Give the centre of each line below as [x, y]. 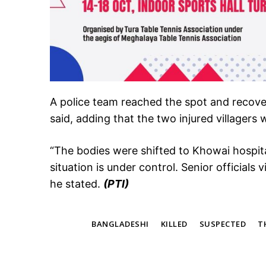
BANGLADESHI [120, 224]
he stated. [77, 183]
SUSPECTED [222, 224]
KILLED [174, 224]
